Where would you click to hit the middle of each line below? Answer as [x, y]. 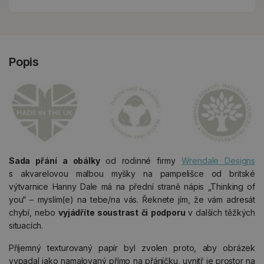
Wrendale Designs [218, 160]
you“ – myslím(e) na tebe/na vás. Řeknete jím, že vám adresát [132, 199]
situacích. [26, 225]
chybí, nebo [34, 212]
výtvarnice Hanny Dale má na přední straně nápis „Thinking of [132, 186]
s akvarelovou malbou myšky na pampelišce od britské [132, 173]
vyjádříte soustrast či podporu [123, 212]
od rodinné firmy [143, 160]
